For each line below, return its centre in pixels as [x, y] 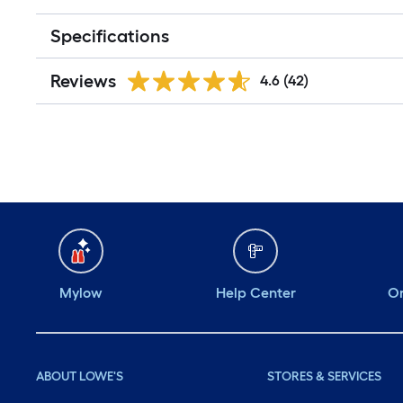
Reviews [83, 81]
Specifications [110, 36]
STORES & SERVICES [325, 376]
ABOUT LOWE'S [80, 376]
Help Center [255, 293]
